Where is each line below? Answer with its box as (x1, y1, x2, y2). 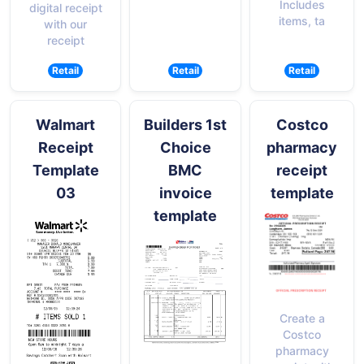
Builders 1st (144, 115, 227, 133)
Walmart (36, 115, 95, 133)
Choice (159, 138, 211, 156)
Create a (279, 311, 325, 326)
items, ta (279, 13, 325, 28)
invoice (158, 184, 212, 201)
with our (44, 16, 87, 31)
